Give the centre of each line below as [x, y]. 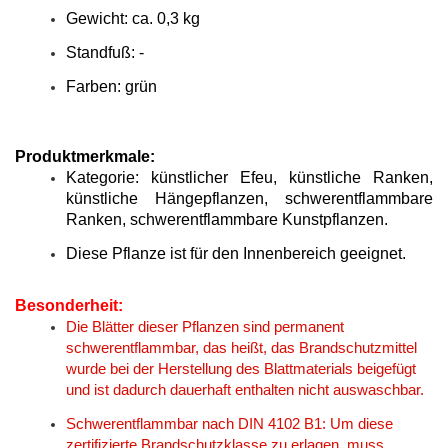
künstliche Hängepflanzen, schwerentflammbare [249, 198]
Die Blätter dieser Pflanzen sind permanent [205, 327]
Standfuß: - [105, 52]
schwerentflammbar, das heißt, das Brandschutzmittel [241, 348]
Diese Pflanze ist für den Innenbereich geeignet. [236, 253]
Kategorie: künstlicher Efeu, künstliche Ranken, [249, 177]
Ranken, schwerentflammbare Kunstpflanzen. [227, 219]
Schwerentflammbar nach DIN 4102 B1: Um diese [229, 424]
